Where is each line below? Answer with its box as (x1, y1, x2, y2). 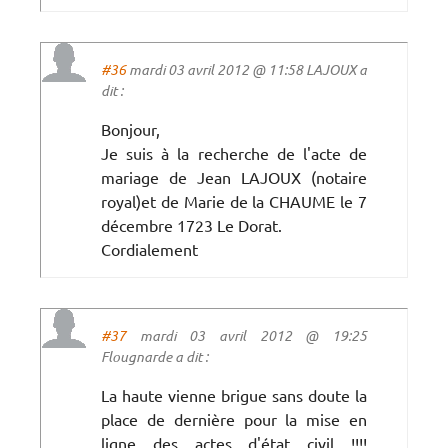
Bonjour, (101, 118, 160, 139)
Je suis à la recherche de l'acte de (101, 142, 367, 163)
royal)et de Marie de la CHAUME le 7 (101, 190, 367, 211)
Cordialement (101, 238, 198, 259)
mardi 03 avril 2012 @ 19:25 (126, 325, 367, 345)
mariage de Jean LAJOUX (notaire (101, 166, 367, 187)
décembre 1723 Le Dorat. (101, 214, 282, 235)
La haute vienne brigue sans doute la (101, 384, 367, 405)
